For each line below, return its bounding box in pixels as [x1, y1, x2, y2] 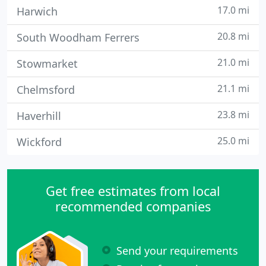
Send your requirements [116, 243, 238, 258]
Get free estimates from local [46, 182, 220, 199]
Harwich [17, 4, 58, 18]
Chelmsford [17, 83, 75, 97]
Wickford [17, 135, 62, 149]
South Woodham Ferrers [17, 30, 140, 45]
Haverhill [17, 109, 61, 123]
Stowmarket [17, 56, 78, 71]
